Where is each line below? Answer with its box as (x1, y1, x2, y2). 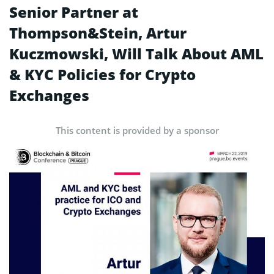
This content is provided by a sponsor (55, 124, 219, 136)
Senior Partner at (9, 2, 138, 22)
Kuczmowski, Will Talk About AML (9, 43, 264, 64)
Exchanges (9, 85, 89, 105)
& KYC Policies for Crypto (9, 64, 196, 84)
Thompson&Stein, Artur (9, 23, 187, 43)
